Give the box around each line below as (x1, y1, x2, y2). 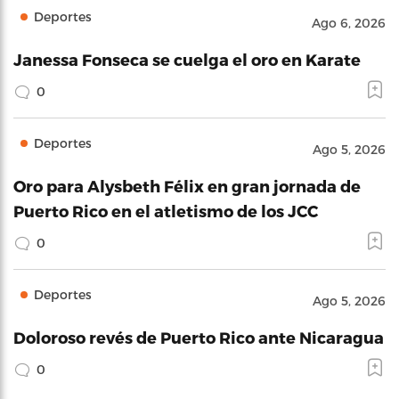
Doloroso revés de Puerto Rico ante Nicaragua (13, 328, 384, 346)
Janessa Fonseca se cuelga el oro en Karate (13, 50, 361, 69)
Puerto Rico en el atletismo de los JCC (13, 201, 318, 220)
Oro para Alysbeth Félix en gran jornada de (13, 176, 361, 195)
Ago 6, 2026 (312, 15, 386, 30)
